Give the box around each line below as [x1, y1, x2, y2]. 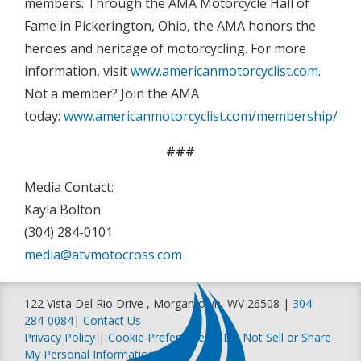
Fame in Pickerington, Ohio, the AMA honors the [24, 17, 316, 35]
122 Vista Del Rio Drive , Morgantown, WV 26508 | [24, 296, 293, 312]
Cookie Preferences [108, 330, 214, 346]
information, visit [24, 62, 131, 81]
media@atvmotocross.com [24, 246, 182, 264]
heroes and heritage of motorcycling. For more [24, 39, 306, 58]
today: [24, 107, 64, 126]
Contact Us [83, 313, 141, 329]
